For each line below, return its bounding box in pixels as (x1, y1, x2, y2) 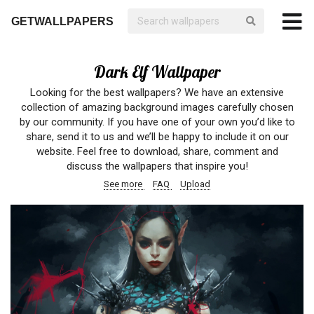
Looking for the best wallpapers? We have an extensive (30, 86, 284, 99)
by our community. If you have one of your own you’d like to (19, 116, 295, 128)
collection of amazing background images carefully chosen (20, 101, 294, 114)
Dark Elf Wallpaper (93, 62, 221, 82)
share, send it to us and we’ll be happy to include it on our (25, 130, 289, 143)
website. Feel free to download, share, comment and (36, 145, 278, 158)
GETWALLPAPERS (11, 15, 114, 27)
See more (104, 179, 144, 189)
